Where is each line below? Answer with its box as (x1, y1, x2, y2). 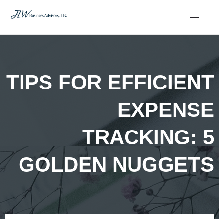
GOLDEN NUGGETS (19, 153, 214, 176)
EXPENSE (117, 98, 214, 121)
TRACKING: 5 (82, 125, 214, 149)
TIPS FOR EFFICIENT (6, 70, 214, 94)
